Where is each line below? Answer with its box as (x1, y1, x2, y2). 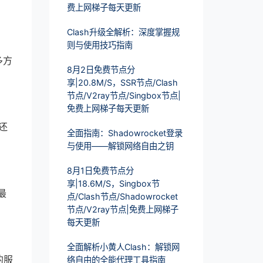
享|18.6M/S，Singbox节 (66, 178, 160, 189)
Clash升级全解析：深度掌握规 (66, 27, 180, 38)
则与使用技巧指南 (66, 40, 133, 50)
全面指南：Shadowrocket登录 (66, 128, 183, 139)
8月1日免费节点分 (66, 166, 134, 176)
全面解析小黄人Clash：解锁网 (66, 242, 180, 252)
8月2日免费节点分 (66, 65, 135, 75)
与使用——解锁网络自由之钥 (66, 141, 174, 151)
